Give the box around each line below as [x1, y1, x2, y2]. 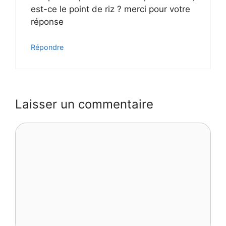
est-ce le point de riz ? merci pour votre [31, 4, 190, 14]
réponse [31, 16, 64, 27]
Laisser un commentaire [15, 96, 153, 111]
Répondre [31, 43, 64, 52]
